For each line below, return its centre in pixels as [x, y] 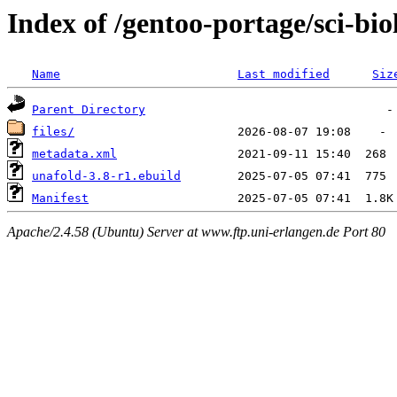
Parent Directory [89, 110]
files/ [53, 132]
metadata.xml [74, 154]
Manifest [60, 198]
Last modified [284, 74]
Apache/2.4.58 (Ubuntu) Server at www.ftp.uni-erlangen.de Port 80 [196, 231]
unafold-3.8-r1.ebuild [106, 176]
